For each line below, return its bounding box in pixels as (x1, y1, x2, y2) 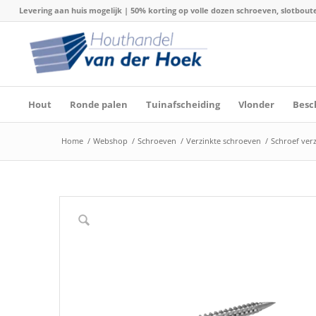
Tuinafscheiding (145, 98, 220, 111)
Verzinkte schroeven (186, 135, 261, 146)
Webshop (92, 135, 128, 146)
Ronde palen (69, 98, 128, 111)
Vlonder (238, 98, 274, 111)
